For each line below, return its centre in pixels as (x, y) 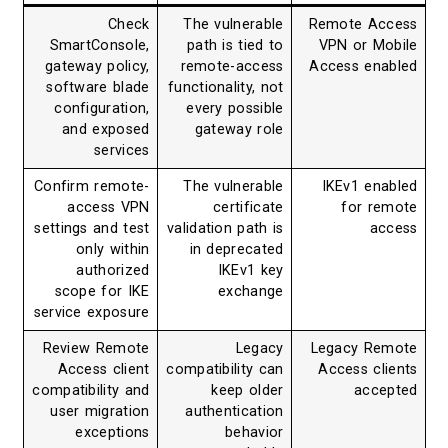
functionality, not (226, 88)
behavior (254, 433)
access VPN (108, 208)
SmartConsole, (99, 46)
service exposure (91, 313)
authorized (113, 271)
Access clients (368, 370)
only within (113, 250)
